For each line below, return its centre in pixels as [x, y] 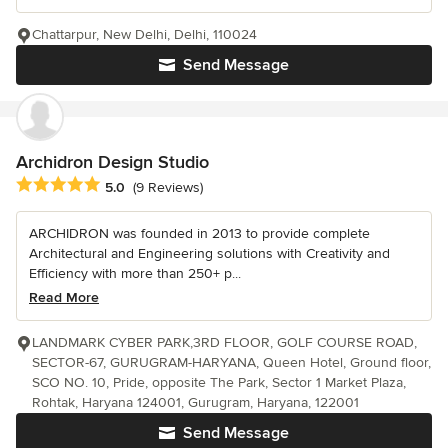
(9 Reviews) [168, 187]
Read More [64, 298]
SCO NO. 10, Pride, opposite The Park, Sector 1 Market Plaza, [219, 383]
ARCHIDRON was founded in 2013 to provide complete [199, 234]
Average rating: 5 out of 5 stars [122, 185]
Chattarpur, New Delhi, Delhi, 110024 [144, 35]
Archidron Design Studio [112, 162]
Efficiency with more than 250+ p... [135, 274]
